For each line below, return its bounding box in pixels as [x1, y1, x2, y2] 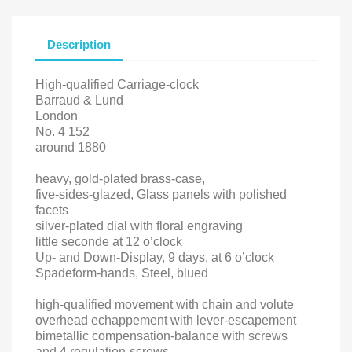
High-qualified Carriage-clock [35, 77, 199, 91]
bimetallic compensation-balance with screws [35, 328, 288, 343]
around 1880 [35, 140, 106, 154]
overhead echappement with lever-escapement [35, 313, 296, 327]
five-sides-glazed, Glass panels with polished [35, 187, 287, 201]
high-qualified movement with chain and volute [35, 297, 294, 311]
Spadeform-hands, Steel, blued [35, 266, 208, 280]
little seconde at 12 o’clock [35, 234, 182, 248]
